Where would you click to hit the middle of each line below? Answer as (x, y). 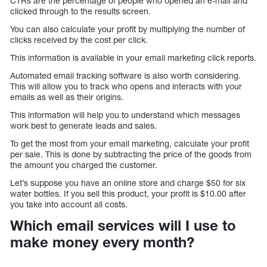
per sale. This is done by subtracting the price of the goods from (131, 154)
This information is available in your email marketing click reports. (133, 57)
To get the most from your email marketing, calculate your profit (130, 143)
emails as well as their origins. (67, 97)
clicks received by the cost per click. (79, 39)
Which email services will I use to (123, 225)
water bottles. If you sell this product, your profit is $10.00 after (128, 193)
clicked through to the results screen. (80, 11)
